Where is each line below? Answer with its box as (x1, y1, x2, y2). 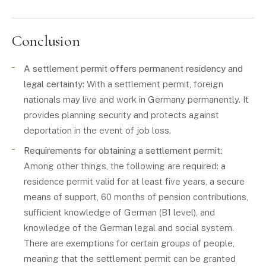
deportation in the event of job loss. (24, 125, 171, 135)
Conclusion (12, 31, 80, 50)
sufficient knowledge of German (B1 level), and (24, 207, 215, 217)
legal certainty (24, 79, 83, 89)
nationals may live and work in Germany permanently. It (24, 94, 249, 104)
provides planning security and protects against (24, 110, 219, 120)
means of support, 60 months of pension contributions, (24, 192, 248, 202)
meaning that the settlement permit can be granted (24, 254, 236, 264)
